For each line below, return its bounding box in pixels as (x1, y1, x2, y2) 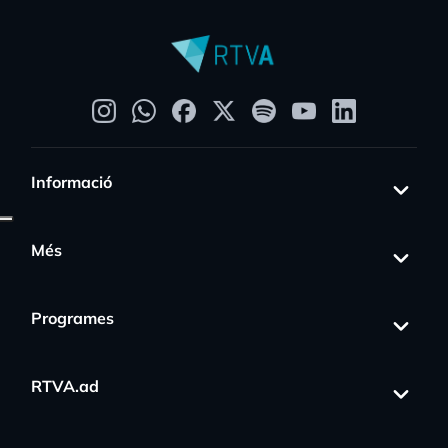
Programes (31, 307, 114, 328)
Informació (31, 171, 112, 192)
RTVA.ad (31, 375, 99, 396)
